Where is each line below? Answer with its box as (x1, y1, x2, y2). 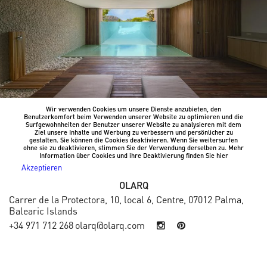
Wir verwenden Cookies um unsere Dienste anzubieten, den (46, 105, 221, 113)
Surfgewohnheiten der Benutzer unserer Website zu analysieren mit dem (26, 120, 241, 129)
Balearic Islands (9, 204, 77, 217)
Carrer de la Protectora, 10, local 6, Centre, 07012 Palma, (9, 193, 244, 206)
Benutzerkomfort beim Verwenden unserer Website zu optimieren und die (24, 113, 243, 121)
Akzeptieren (21, 162, 62, 172)
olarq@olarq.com (75, 219, 145, 231)
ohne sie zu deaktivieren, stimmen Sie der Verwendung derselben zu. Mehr (23, 144, 244, 152)
